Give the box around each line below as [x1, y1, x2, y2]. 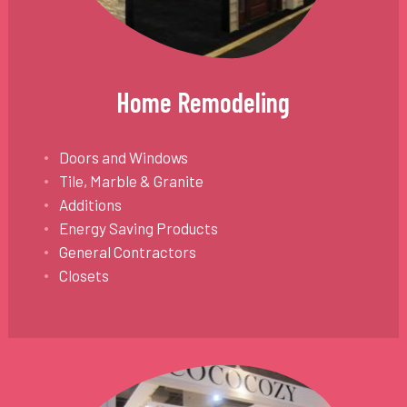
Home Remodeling [116, 85, 291, 119]
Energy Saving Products [58, 219, 218, 238]
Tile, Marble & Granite [58, 172, 203, 191]
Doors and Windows [58, 148, 188, 167]
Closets [58, 266, 109, 285]
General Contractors [58, 243, 196, 262]
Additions [58, 195, 122, 214]
